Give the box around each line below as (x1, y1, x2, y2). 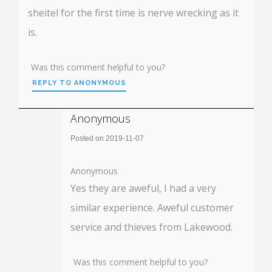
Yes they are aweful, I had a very (70, 181, 216, 195)
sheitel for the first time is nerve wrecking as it (28, 5, 239, 19)
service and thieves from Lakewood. (70, 220, 233, 234)
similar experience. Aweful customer (70, 200, 234, 214)
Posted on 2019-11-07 (70, 134, 144, 143)
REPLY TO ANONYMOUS (32, 78, 126, 87)
